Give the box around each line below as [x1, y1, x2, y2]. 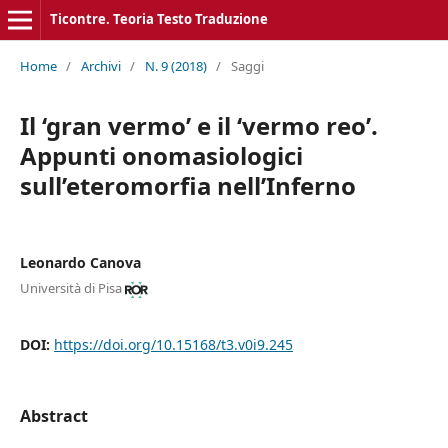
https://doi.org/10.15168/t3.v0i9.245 [53, 335, 293, 355]
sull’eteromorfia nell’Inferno [19, 168, 356, 202]
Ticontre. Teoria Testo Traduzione [49, 10, 268, 28]
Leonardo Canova [19, 252, 141, 272]
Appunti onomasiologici [19, 138, 303, 172]
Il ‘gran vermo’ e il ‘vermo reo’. [19, 108, 378, 142]
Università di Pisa [19, 279, 122, 298]
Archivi [80, 56, 121, 75]
